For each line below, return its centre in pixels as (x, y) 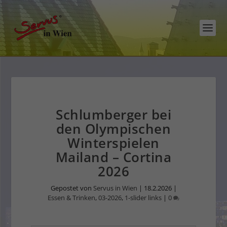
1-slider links (143, 198)
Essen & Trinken (71, 198)
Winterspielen (113, 143)
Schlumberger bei (113, 115)
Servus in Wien (115, 188)
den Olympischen (113, 129)
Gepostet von (72, 188)
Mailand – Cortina (113, 157)
